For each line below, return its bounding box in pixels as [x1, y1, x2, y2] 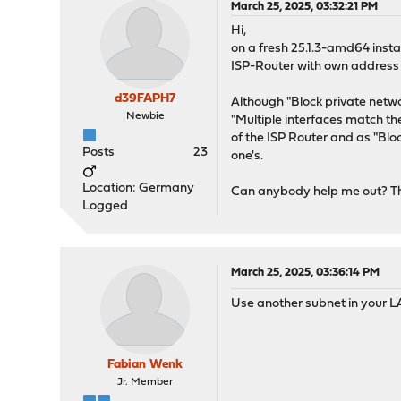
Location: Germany [82, 182, 195, 195]
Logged [82, 200, 129, 213]
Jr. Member [117, 377, 174, 388]
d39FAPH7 [115, 92, 176, 106]
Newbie [125, 111, 165, 122]
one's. [231, 149, 264, 163]
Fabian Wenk [107, 358, 183, 371]
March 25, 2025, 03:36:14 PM [231, 267, 380, 278]
